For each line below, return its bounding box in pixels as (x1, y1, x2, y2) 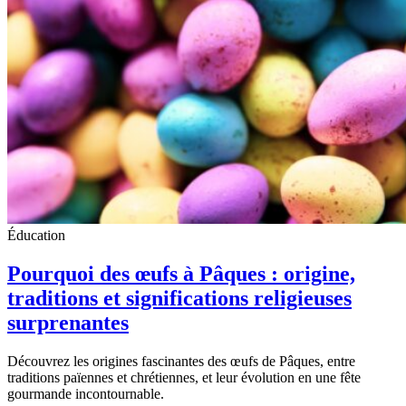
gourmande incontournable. (7, 386, 164, 401)
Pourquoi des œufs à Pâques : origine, (7, 262, 355, 286)
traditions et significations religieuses (7, 286, 352, 311)
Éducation (7, 227, 65, 244)
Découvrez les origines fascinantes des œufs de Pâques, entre (7, 353, 355, 369)
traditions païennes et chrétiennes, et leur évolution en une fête (7, 370, 361, 385)
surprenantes (7, 311, 129, 335)
